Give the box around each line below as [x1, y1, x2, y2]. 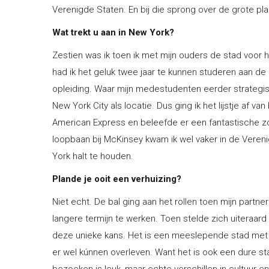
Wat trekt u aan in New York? [52, 26, 174, 38]
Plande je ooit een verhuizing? [52, 173, 181, 184]
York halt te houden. [52, 150, 133, 162]
